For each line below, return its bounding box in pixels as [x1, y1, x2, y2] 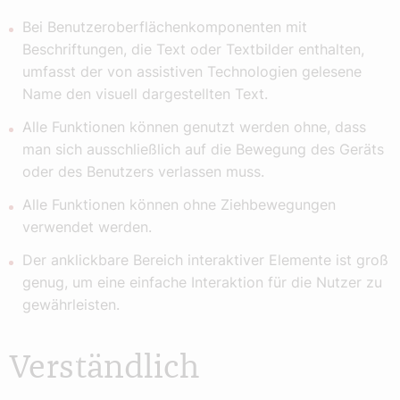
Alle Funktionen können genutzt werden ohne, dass [22, 118, 366, 137]
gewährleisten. [22, 296, 120, 314]
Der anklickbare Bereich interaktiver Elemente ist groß [22, 251, 388, 270]
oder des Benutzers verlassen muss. [22, 162, 264, 181]
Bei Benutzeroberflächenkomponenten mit [22, 18, 307, 37]
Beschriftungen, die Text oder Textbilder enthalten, [22, 40, 364, 59]
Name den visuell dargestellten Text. [22, 85, 268, 104]
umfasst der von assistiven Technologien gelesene [22, 62, 362, 81]
